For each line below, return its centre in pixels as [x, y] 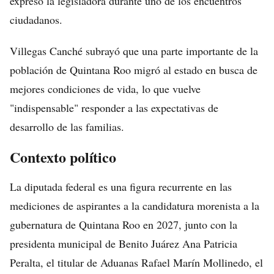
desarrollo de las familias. [67, 127]
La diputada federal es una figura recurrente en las [121, 187]
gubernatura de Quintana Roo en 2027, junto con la [124, 224]
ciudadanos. [36, 20]
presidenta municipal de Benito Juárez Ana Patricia [124, 243]
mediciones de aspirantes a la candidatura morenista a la [135, 206]
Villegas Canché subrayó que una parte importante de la [134, 51]
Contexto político [63, 157]
